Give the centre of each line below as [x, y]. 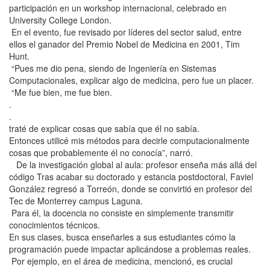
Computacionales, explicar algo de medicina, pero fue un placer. [131, 80]
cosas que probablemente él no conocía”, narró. [101, 152]
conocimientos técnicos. [55, 225]
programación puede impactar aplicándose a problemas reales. [130, 249]
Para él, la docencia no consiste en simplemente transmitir [121, 213]
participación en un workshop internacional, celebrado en [118, 8]
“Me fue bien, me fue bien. [61, 92]
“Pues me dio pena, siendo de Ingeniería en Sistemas [113, 68]
